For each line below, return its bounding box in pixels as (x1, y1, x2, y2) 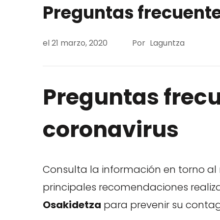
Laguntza (150, 37, 185, 49)
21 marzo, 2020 (52, 37, 108, 49)
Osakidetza (43, 197, 101, 212)
